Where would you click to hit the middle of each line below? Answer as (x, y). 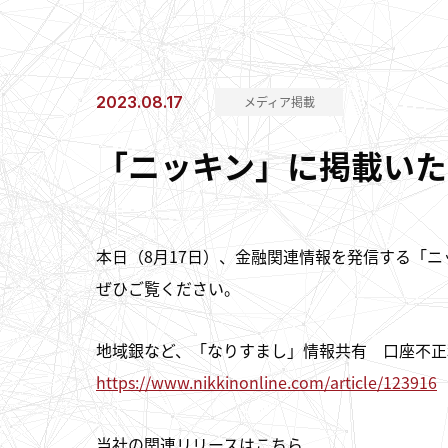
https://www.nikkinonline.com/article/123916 (266, 381)
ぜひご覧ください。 (168, 288)
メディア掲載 (279, 102)
